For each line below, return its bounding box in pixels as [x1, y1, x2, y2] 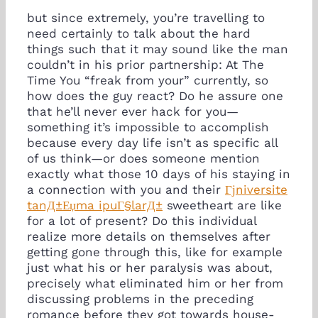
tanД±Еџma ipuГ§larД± [27, 198, 163, 213]
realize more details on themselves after [27, 229, 270, 244]
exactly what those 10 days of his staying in [27, 167, 290, 182]
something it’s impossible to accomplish [27, 120, 269, 135]
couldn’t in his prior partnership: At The [27, 57, 264, 72]
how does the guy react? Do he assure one [27, 89, 283, 104]
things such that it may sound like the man [27, 42, 288, 57]
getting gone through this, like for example [27, 245, 283, 260]
